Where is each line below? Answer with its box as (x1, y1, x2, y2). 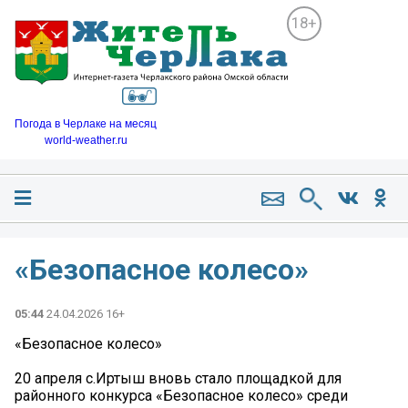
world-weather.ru (44, 134, 127, 148)
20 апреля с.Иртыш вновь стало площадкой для (15, 370, 342, 388)
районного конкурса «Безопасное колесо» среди (15, 387, 348, 405)
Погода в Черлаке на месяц (15, 117, 157, 131)
